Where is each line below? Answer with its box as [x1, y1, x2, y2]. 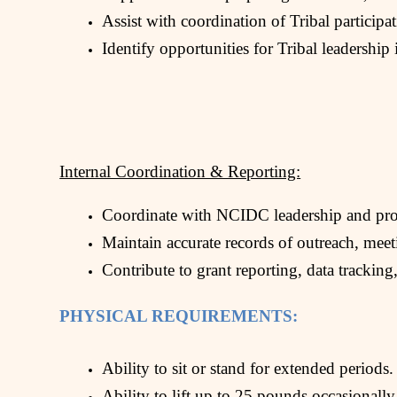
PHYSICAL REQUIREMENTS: [59, 306, 299, 325]
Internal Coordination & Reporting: [59, 161, 301, 181]
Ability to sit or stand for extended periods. [102, 359, 394, 378]
